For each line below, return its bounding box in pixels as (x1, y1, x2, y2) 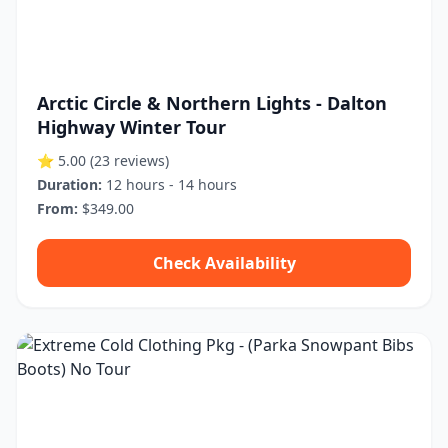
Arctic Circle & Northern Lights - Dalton (37, 91, 387, 115)
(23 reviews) (90, 151, 169, 170)
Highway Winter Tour (37, 115, 226, 139)
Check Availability (152, 252, 296, 274)
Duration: (37, 175, 102, 194)
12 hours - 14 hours (102, 175, 237, 194)
